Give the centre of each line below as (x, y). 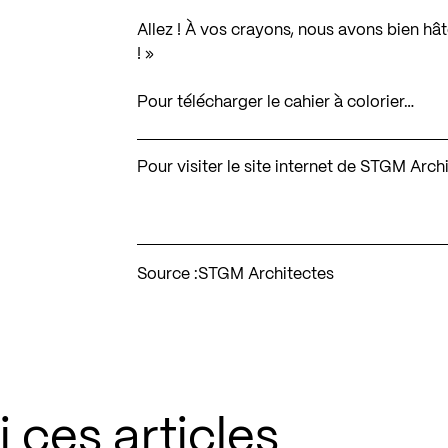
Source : (168, 274)
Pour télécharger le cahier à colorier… (276, 102)
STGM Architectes (266, 274)
